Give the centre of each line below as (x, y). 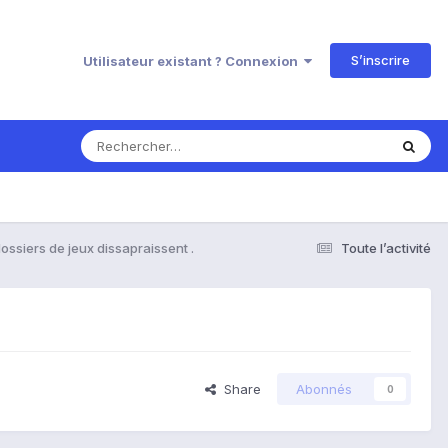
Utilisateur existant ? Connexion (193, 60)
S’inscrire (380, 59)
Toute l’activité (386, 247)
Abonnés (324, 389)
